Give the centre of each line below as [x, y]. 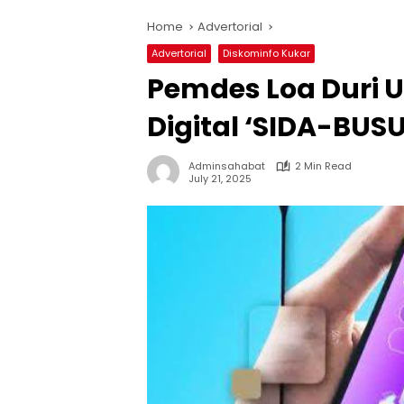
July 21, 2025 [220, 178]
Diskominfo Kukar [266, 54]
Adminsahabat [227, 166]
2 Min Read [323, 166]
